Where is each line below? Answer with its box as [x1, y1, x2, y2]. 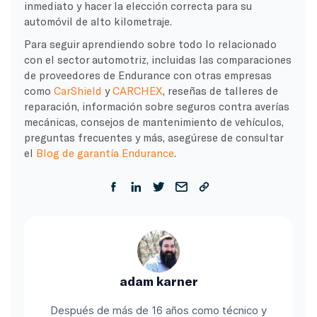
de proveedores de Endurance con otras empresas [23, 68, 272, 81]
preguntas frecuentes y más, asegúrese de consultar [23, 130, 283, 144]
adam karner [119, 273, 198, 289]
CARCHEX [112, 83, 163, 97]
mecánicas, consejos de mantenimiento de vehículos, [23, 115, 284, 128]
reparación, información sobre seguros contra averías [23, 99, 289, 113]
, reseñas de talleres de [162, 83, 278, 97]
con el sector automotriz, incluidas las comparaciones [23, 52, 292, 66]
